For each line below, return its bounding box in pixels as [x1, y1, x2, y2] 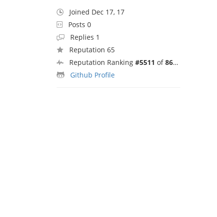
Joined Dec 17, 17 [69, 7, 124, 16]
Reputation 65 [69, 45, 115, 54]
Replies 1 [70, 32, 100, 42]
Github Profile [70, 70, 115, 79]
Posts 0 [68, 19, 91, 29]
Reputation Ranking [69, 57, 135, 67]
